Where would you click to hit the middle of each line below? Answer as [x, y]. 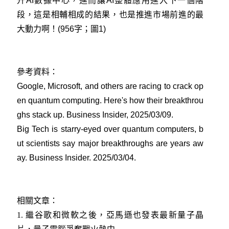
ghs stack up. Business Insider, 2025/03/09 [94, 114]
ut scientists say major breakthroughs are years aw [110, 143]
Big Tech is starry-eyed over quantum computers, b [110, 129]
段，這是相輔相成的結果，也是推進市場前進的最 [110, 14]
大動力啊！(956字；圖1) [61, 29]
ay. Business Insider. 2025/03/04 [75, 157]
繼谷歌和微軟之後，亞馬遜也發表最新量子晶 [115, 215]
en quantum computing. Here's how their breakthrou [110, 100]
